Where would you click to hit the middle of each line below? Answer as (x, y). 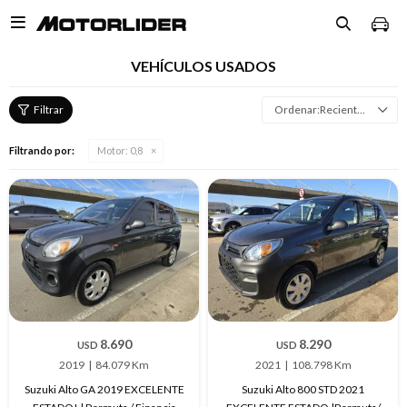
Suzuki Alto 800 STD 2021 (303, 389)
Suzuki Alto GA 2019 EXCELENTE (104, 389)
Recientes (338, 109)
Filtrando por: (42, 150)
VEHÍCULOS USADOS (203, 66)
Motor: (113, 150)
